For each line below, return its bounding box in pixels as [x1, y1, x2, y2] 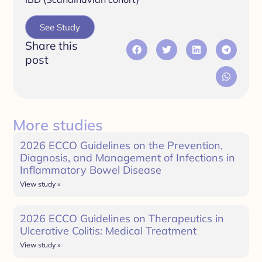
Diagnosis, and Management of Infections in [20, 150, 236, 164]
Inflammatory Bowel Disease [20, 163, 162, 177]
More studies [13, 115, 104, 134]
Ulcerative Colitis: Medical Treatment [20, 223, 197, 237]
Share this [25, 38, 78, 53]
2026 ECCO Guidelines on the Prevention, [20, 138, 223, 152]
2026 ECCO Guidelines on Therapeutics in [20, 211, 225, 225]
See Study [39, 21, 80, 33]
